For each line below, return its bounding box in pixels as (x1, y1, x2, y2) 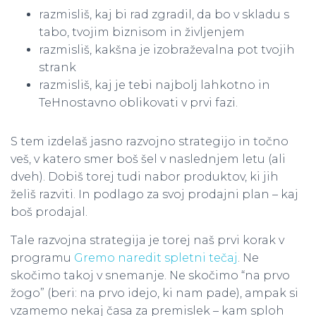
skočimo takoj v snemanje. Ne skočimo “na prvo (11, 269, 290, 282)
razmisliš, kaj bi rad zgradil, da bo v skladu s (39, 8, 289, 21)
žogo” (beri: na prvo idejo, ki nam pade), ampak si (11, 286, 298, 300)
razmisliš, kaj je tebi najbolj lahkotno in (39, 78, 270, 92)
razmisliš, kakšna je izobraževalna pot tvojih (39, 43, 295, 56)
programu (11, 251, 74, 265)
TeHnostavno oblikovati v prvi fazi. (39, 96, 238, 109)
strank (39, 61, 76, 74)
